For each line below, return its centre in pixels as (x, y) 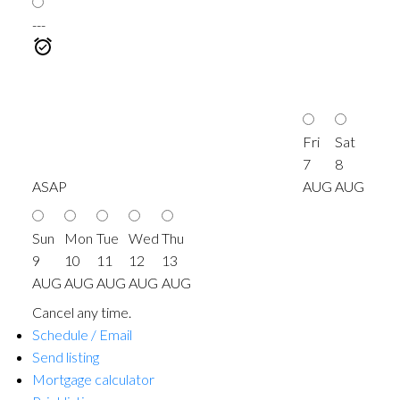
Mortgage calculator (93, 379)
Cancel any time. (81, 312)
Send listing (65, 357)
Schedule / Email (82, 335)
